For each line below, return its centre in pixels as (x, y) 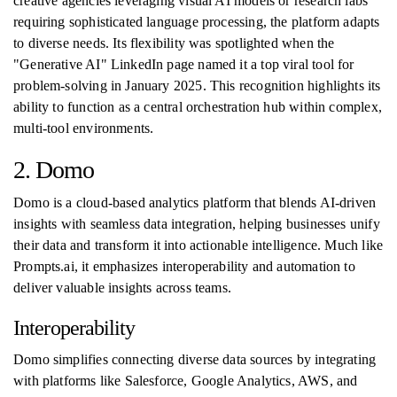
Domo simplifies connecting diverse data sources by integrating (195, 359)
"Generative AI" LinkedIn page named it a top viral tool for (184, 64)
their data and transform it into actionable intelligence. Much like (198, 245)
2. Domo (54, 170)
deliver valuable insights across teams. (123, 288)
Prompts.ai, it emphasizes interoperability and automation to (184, 266)
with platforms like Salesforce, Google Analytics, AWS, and (186, 381)
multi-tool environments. (84, 128)
